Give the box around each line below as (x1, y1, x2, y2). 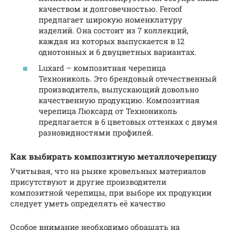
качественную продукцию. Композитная (39, 95, 200, 106)
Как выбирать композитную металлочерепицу (10, 151, 217, 162)
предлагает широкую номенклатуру (39, 14, 182, 25)
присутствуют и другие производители (10, 176, 166, 187)
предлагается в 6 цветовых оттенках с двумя (39, 117, 218, 127)
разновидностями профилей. (39, 127, 154, 138)
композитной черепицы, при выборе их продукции (10, 187, 212, 198)
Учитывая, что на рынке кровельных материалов (10, 165, 206, 176)
